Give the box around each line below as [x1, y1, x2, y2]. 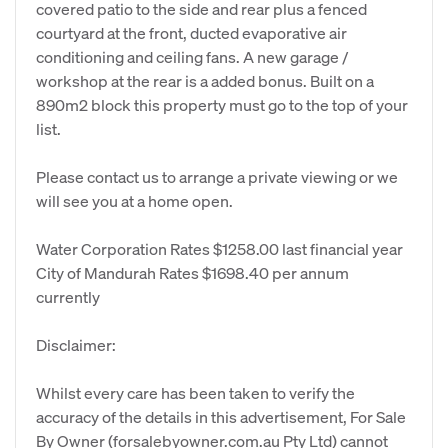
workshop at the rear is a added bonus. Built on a [36, 70, 374, 91]
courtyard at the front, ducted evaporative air [36, 22, 347, 43]
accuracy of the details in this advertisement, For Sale [36, 406, 406, 427]
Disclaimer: [36, 334, 116, 355]
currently [36, 286, 100, 307]
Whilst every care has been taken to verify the [36, 382, 355, 403]
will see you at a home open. [36, 190, 233, 211]
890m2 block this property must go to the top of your [36, 94, 408, 115]
